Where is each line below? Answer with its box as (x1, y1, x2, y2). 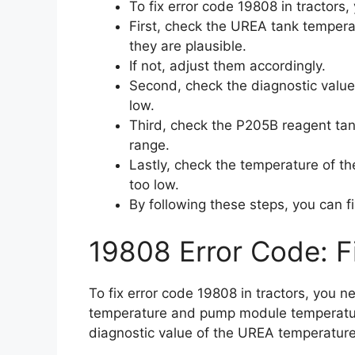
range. (129, 136, 170, 153)
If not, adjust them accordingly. (129, 57, 326, 74)
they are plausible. (129, 37, 246, 54)
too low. (129, 176, 179, 193)
